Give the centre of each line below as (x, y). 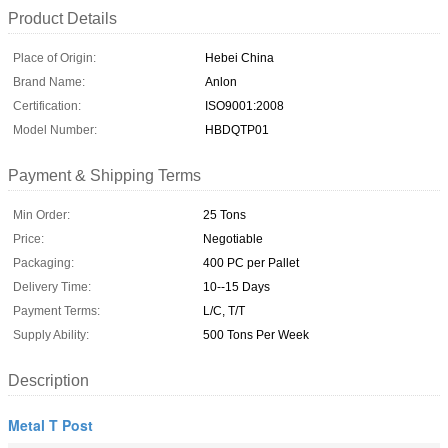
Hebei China (239, 57)
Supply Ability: (51, 334)
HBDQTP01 (237, 129)
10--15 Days (236, 286)
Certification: (47, 105)
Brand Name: (49, 81)
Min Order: (41, 214)
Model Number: (55, 129)
